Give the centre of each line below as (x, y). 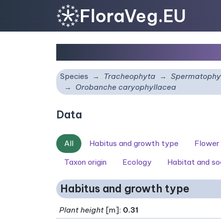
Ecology (137, 162)
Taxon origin (85, 162)
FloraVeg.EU (133, 16)
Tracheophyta (129, 76)
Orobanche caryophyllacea (126, 87)
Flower (207, 143)
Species (74, 76)
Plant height (82, 210)
